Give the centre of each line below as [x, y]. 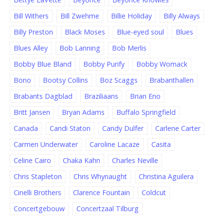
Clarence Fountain [101, 193]
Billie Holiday [131, 16]
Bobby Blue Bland [43, 64]
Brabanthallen [172, 80]
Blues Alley [31, 48]
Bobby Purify [104, 64]
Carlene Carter [178, 128]
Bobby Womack [162, 64]
